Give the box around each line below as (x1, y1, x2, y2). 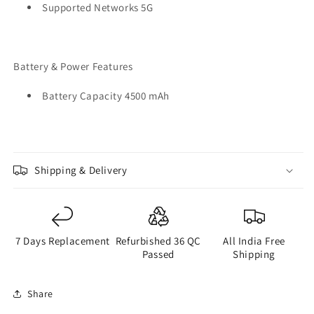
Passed (142, 247, 175, 261)
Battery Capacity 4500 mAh (42, 89, 170, 103)
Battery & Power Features (13, 60, 133, 74)
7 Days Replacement (15, 234, 110, 248)
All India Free (223, 234, 285, 248)
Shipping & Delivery (34, 163, 128, 177)
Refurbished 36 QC (115, 234, 202, 248)
